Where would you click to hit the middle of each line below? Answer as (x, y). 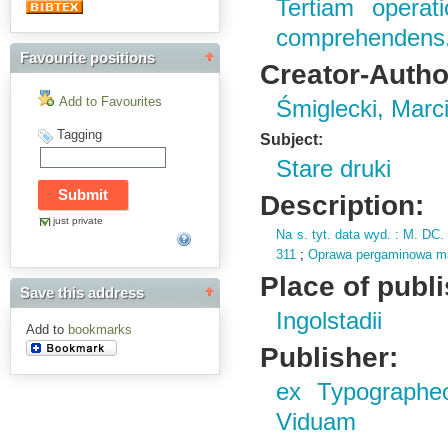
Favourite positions (87, 58)
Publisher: (329, 357)
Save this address (82, 293)
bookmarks (100, 330)
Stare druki (334, 169)
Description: (342, 205)
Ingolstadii (329, 321)
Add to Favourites (110, 101)
